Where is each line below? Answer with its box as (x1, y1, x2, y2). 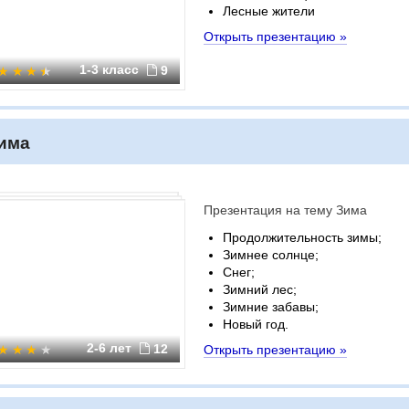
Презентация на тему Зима (204, 203, 367, 217)
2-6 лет (87, 341, 135, 355)
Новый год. (223, 317, 288, 331)
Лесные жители (223, 4, 315, 18)
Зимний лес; (223, 282, 297, 297)
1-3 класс (79, 62, 142, 77)
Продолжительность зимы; (223, 230, 382, 245)
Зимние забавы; (223, 299, 319, 314)
